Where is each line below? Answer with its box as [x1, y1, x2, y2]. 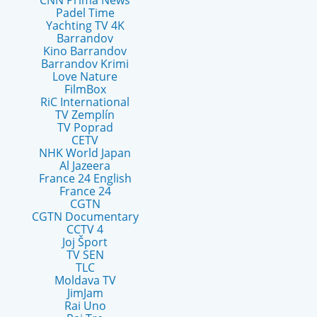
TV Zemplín [55, 107, 115, 122]
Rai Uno [64, 298, 106, 313]
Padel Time [55, 5, 115, 21]
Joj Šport [62, 234, 108, 250]
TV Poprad [57, 120, 113, 135]
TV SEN [66, 247, 104, 263]
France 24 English [38, 171, 132, 186]
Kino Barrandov [43, 43, 127, 59]
